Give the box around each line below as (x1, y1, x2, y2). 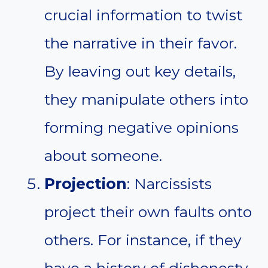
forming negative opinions (44, 118, 239, 137)
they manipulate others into (44, 90, 248, 109)
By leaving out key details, (44, 62, 236, 81)
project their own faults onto (44, 203, 252, 221)
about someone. (44, 147, 162, 165)
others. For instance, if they (44, 231, 242, 249)
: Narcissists (127, 175, 212, 193)
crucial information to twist (44, 6, 242, 25)
